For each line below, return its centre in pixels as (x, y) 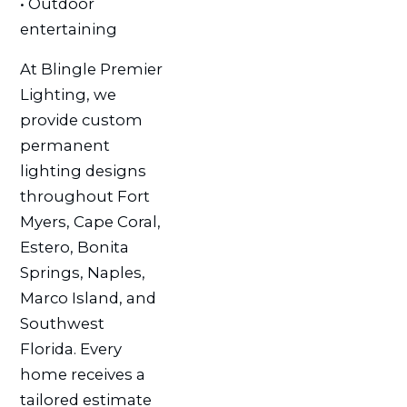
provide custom (81, 120)
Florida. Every (70, 349)
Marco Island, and (88, 298)
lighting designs (83, 171)
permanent (65, 146)
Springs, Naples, (82, 273)
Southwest (62, 324)
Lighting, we (68, 95)
